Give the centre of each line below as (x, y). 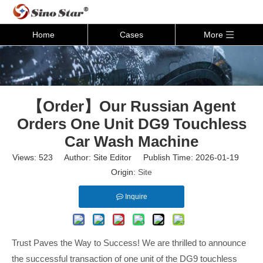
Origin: (124, 172)
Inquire (136, 197)
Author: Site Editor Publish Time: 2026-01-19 (152, 157)
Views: (26, 157)
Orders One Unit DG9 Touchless (131, 124)
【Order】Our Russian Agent (131, 106)
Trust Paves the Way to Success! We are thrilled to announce (129, 243)
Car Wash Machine (131, 141)
